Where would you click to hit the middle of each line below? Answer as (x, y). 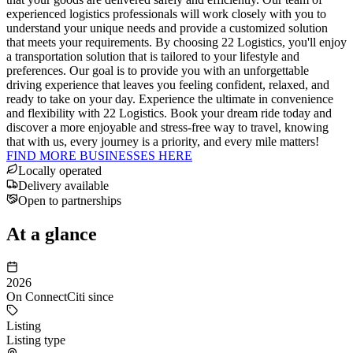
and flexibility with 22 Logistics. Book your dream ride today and (169, 113)
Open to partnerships (70, 200)
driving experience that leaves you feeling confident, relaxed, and (168, 84)
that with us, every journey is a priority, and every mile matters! (166, 141)
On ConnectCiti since (60, 296)
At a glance (52, 234)
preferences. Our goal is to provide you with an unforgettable (158, 70)
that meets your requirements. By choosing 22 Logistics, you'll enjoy (176, 42)
